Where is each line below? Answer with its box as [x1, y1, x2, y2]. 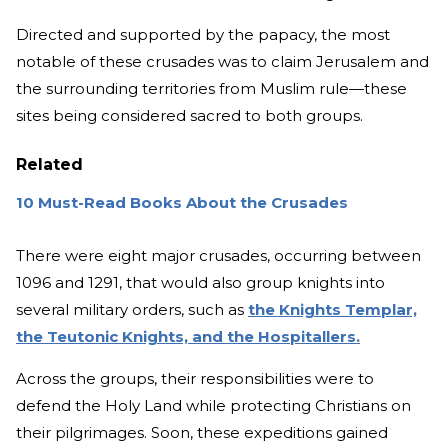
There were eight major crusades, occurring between [16, 246, 421, 266]
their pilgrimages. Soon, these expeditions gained [16, 423, 388, 443]
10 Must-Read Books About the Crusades [16, 193, 348, 213]
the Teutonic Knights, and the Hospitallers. [16, 327, 360, 347]
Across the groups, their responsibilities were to [16, 369, 374, 389]
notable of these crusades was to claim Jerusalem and [16, 52, 429, 72]
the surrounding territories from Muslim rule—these [16, 79, 407, 99]
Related [16, 155, 83, 175]
